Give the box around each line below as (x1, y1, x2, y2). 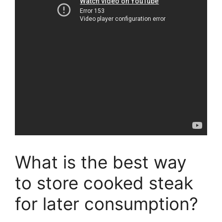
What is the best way (15, 151, 186, 172)
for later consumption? (15, 193, 198, 214)
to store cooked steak (15, 172, 193, 193)
